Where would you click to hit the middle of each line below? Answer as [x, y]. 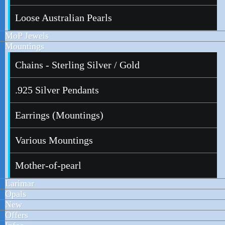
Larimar [20, 183]
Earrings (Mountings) [59, 115]
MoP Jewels [27, 36]
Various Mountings [54, 140]
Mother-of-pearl [48, 165]
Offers [17, 215]
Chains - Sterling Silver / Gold [77, 65]
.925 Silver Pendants [57, 90]
